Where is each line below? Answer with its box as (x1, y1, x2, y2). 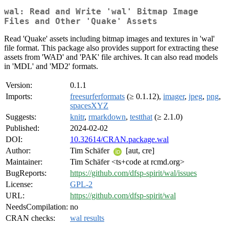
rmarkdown (88, 112, 126, 122)
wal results (70, 214, 104, 223)
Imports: (6, 92, 32, 101)
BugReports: (6, 169, 47, 178)
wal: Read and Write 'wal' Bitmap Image (4, 7, 198, 17)
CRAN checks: (6, 214, 55, 223)
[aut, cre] (124, 146, 154, 155)
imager (163, 92, 185, 101)
